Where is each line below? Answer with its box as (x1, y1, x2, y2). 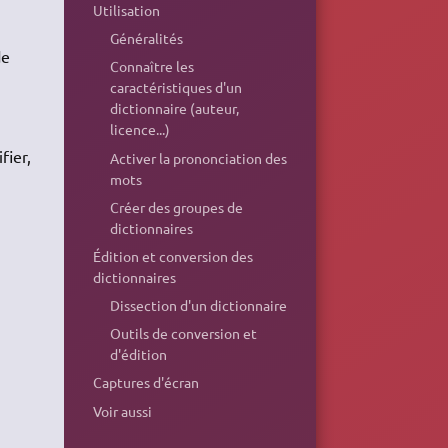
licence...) (110, 120, 171, 139)
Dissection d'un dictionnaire (110, 296, 288, 315)
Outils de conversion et (110, 324, 258, 343)
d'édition (110, 345, 168, 364)
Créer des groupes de (110, 197, 244, 216)
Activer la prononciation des (110, 148, 288, 167)
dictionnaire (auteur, (110, 99, 240, 118)
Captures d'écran (92, 373, 199, 392)
